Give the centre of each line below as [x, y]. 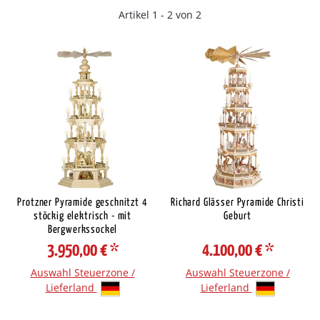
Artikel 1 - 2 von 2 [160, 15]
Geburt [237, 216]
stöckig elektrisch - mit [82, 216]
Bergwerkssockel [82, 230]
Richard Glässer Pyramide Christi [237, 202]
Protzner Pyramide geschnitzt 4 [82, 202]
